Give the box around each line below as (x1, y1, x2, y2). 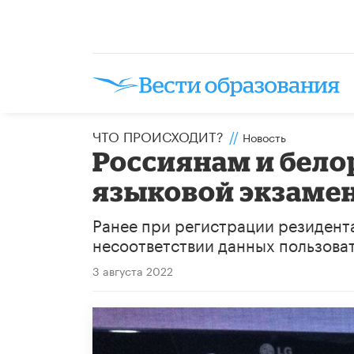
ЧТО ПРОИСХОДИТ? (92, 124, 224, 145)
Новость (243, 127, 286, 145)
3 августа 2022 (92, 261, 173, 279)
